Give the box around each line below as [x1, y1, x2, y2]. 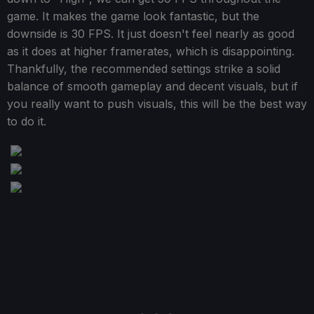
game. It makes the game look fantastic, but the [7, 9, 259, 24]
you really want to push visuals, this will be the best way [7, 97, 307, 111]
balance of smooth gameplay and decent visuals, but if [7, 79, 298, 94]
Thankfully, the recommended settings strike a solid [7, 62, 280, 76]
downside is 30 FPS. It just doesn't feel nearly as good [7, 27, 294, 41]
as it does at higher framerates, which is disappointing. [7, 44, 294, 59]
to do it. [7, 114, 46, 129]
